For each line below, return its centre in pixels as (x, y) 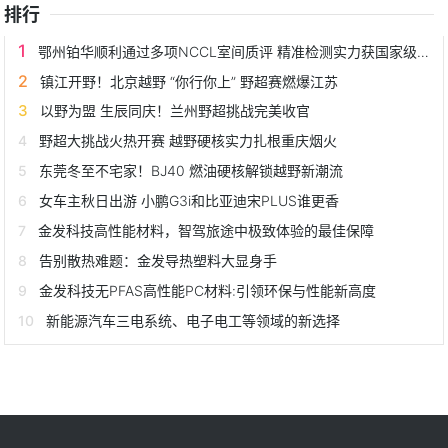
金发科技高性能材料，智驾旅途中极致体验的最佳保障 (206, 230)
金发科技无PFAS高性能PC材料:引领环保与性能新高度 (208, 290)
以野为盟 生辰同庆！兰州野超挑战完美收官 (175, 110)
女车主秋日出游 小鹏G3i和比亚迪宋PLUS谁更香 (189, 200)
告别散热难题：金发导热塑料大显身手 (158, 260)
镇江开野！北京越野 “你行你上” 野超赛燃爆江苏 (189, 81)
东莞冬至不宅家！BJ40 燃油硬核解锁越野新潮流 (191, 170)
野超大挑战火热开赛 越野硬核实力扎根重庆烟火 (188, 140)
